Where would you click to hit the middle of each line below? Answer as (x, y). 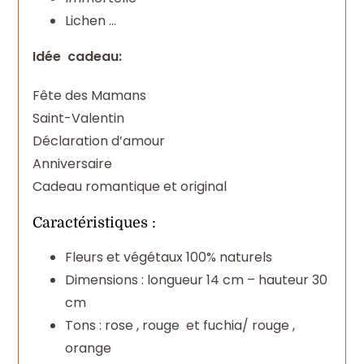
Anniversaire (72, 163)
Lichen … (90, 20)
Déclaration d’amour (98, 141)
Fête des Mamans (89, 95)
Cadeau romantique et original (129, 186)
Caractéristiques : (94, 222)
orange (88, 349)
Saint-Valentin (78, 118)
